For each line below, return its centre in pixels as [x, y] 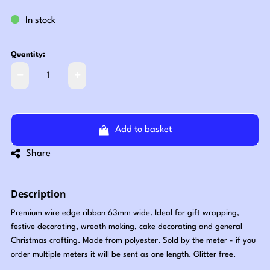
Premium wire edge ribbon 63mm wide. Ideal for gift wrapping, [125, 213]
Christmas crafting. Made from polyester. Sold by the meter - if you [133, 241]
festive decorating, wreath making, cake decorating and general [127, 227]
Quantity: [28, 55]
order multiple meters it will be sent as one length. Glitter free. [124, 255]
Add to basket [143, 130]
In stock [41, 21]
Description [39, 194]
